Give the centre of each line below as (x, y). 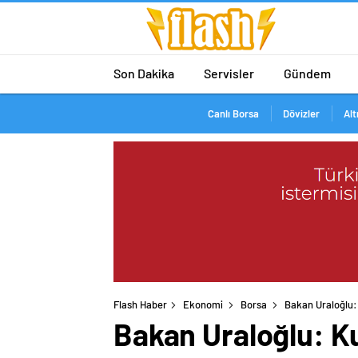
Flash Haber (140, 305)
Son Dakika (144, 73)
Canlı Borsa (233, 113)
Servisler (229, 73)
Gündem (307, 73)
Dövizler (301, 113)
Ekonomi (203, 305)
